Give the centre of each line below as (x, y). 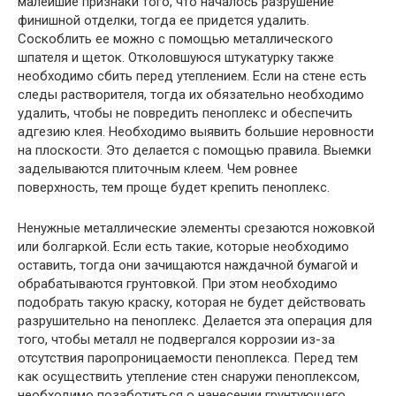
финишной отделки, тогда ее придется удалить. (164, 21)
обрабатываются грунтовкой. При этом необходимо (178, 284)
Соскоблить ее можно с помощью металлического (175, 39)
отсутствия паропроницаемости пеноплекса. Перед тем (188, 358)
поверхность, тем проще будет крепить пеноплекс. (174, 188)
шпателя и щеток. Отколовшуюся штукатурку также (176, 58)
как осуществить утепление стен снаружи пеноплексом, (189, 377)
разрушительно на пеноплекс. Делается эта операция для (195, 321)
